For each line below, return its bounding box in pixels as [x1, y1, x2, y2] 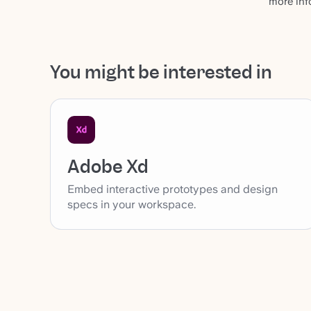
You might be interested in [50, 60, 272, 84]
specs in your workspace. [67, 197, 196, 211]
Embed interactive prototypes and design [67, 182, 278, 196]
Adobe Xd [67, 154, 149, 178]
